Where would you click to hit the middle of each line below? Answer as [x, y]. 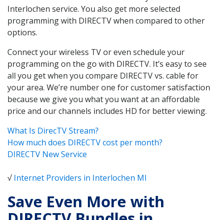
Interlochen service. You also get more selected [94, 9]
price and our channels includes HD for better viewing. [107, 111]
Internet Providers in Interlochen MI [80, 178]
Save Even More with [86, 202]
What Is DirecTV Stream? [53, 130]
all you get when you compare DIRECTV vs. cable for [103, 75]
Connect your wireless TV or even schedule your [96, 52]
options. [22, 32]
